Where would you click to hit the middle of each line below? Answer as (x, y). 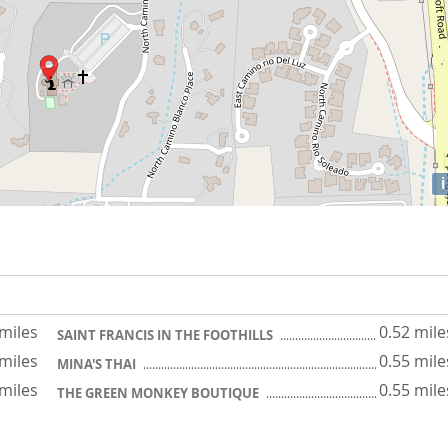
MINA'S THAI (98, 363)
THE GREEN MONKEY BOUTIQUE (159, 392)
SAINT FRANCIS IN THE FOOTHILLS (166, 334)
